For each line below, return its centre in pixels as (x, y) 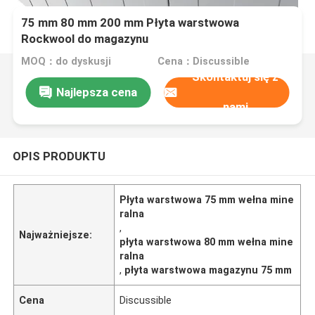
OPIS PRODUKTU (59, 156)
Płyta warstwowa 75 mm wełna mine (207, 199)
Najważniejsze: (56, 234)
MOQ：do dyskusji (66, 62)
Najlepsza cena (96, 92)
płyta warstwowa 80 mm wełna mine (207, 242)
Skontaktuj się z (236, 77)
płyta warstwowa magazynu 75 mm (208, 270)
